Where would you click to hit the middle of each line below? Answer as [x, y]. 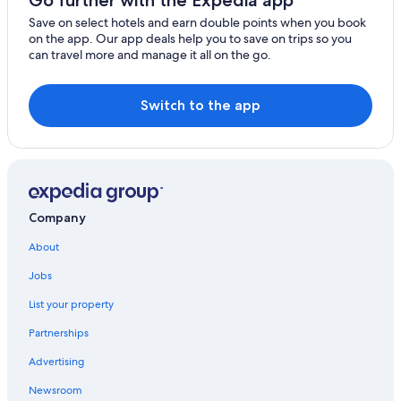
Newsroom [55, 390]
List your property [71, 304]
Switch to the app [200, 106]
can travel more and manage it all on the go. [150, 55]
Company [57, 217]
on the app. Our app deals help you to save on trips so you [190, 39]
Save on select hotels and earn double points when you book [197, 23]
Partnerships [59, 333]
